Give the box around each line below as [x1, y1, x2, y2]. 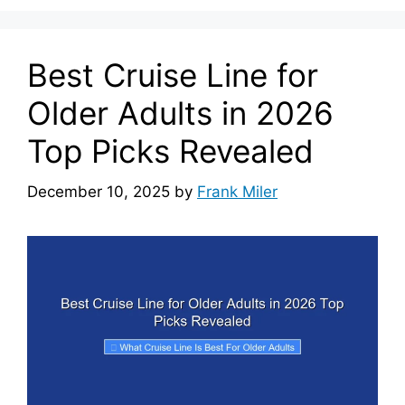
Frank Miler [197, 182, 278, 201]
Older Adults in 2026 [27, 94, 334, 132]
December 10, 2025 [27, 182, 170, 201]
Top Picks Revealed [27, 132, 314, 170]
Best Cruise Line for [27, 56, 318, 94]
